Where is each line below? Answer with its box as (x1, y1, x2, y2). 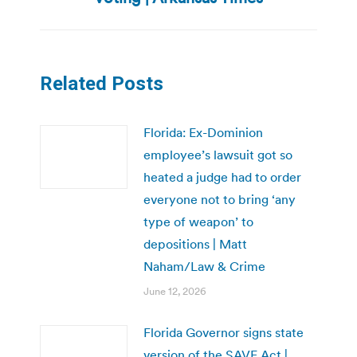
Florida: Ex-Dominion (143, 124, 263, 140)
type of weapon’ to (143, 213, 253, 229)
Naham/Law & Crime (143, 257, 265, 274)
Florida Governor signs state (143, 324, 304, 340)
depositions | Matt (143, 235, 247, 252)
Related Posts (40, 72, 163, 95)
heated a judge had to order (143, 168, 301, 185)
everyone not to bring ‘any (143, 190, 296, 207)
